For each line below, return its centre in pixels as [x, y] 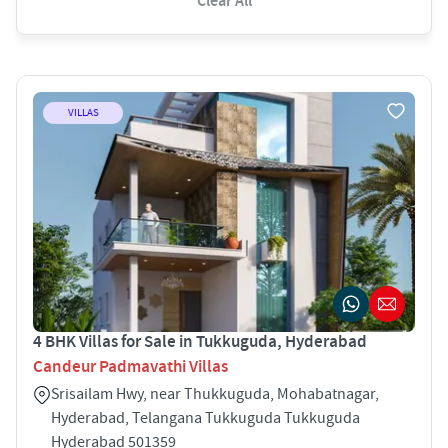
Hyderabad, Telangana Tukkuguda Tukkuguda [205, 417]
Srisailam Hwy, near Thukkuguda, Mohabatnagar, [215, 393]
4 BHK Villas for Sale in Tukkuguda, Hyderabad [200, 341]
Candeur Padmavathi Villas [130, 366]
